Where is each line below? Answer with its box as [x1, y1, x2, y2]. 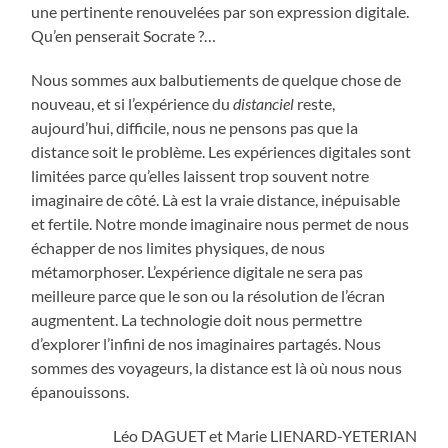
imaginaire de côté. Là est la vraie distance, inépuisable [31, 190, 401, 210]
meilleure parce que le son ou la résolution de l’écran [31, 286, 386, 306]
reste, [294, 94, 336, 114]
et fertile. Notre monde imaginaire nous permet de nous [31, 214, 410, 234]
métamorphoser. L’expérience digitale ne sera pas [31, 262, 364, 282]
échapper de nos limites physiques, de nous [31, 238, 326, 258]
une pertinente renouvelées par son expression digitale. [31, 2, 410, 22]
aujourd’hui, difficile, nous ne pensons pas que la [31, 118, 359, 138]
